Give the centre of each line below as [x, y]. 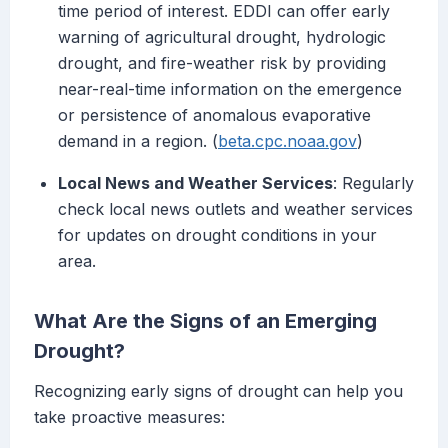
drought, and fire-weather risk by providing [222, 63]
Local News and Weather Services [195, 183]
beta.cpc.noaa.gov [287, 141]
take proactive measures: [129, 417]
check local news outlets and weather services [235, 209]
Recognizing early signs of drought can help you [218, 391]
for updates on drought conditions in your [217, 235]
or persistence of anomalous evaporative [214, 115]
